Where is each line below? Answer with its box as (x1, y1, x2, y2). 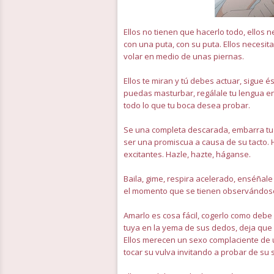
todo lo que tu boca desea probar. (124, 100, 250, 111)
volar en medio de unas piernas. (124, 51, 244, 62)
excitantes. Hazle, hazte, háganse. (124, 149, 251, 160)
